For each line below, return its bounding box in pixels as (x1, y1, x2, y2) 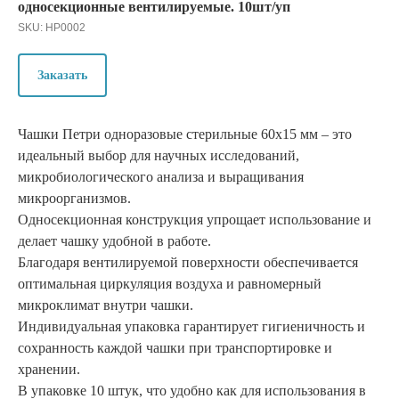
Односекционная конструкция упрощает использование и (18, 212, 371, 228)
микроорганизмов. (18, 191, 131, 207)
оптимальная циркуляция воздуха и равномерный (18, 276, 322, 292)
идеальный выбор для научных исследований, (18, 148, 299, 164)
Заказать (37, 69, 87, 83)
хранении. (18, 362, 80, 378)
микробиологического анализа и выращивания (18, 169, 304, 185)
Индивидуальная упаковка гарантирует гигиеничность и (18, 319, 365, 335)
